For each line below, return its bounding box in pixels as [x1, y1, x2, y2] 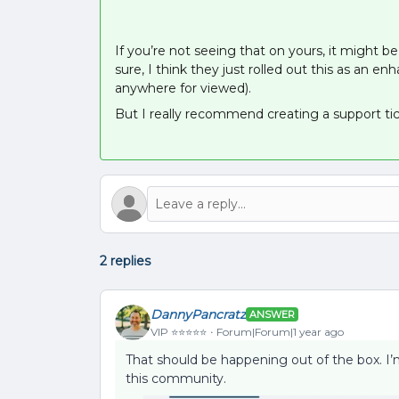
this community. [126, 370, 230, 387]
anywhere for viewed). [115, 80, 251, 96]
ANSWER [249, 308, 295, 321]
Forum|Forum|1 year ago [216, 324, 344, 338]
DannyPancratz [151, 305, 246, 322]
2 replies [100, 253, 151, 269]
